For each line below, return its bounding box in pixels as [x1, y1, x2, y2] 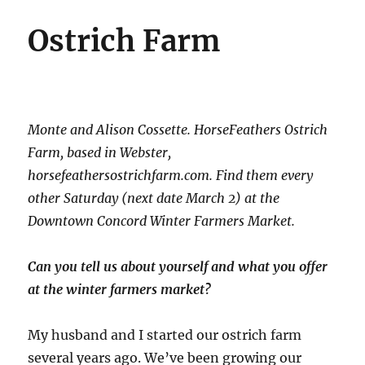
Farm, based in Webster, [28, 143, 172, 161]
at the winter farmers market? [28, 280, 212, 297]
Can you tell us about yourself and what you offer [28, 257, 328, 275]
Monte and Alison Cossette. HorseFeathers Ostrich [28, 121, 328, 138]
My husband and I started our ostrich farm [28, 326, 302, 343]
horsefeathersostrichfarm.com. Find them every [28, 166, 314, 183]
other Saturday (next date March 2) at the [28, 189, 280, 206]
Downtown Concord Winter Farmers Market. [28, 212, 296, 229]
